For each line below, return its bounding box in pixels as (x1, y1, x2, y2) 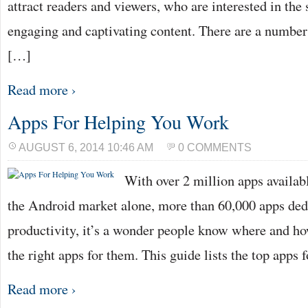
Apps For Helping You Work (8, 109, 229, 135)
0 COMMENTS (178, 142, 252, 153)
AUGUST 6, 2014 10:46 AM (19, 142, 153, 153)
